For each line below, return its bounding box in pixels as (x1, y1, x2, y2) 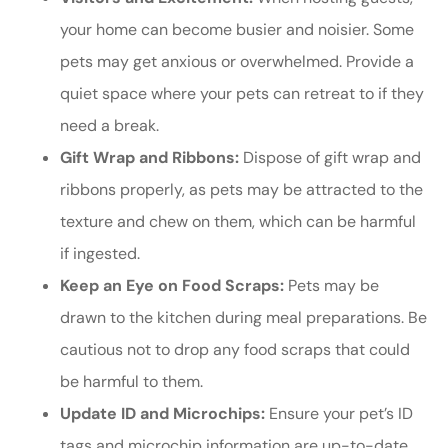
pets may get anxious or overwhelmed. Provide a (60, 51, 414, 73)
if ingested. (60, 243, 140, 265)
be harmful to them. (60, 371, 203, 393)
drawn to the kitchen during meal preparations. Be (60, 307, 427, 329)
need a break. (60, 115, 159, 137)
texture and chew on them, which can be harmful (60, 211, 416, 233)
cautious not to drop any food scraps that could (60, 339, 410, 361)
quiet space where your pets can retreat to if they (60, 83, 424, 105)
